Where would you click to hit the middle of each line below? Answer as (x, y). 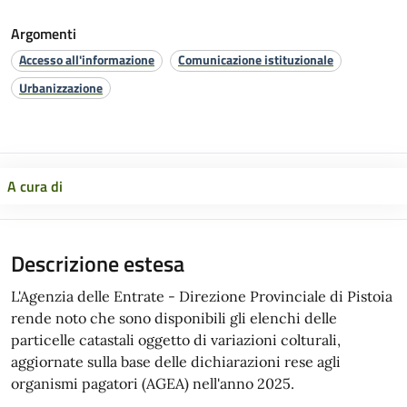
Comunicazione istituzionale (256, 60)
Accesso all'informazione (87, 60)
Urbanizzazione (61, 87)
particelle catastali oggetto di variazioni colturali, (176, 340)
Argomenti (44, 34)
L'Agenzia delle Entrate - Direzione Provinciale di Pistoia (202, 296)
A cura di (35, 186)
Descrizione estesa (98, 263)
